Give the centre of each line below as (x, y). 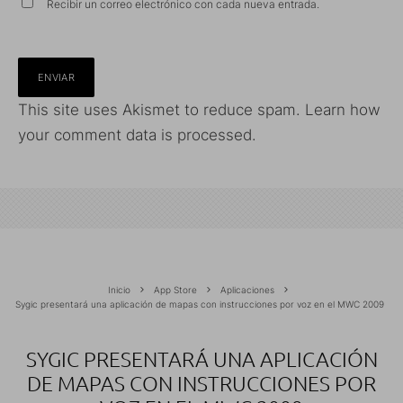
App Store (175, 289)
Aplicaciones (247, 289)
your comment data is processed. (137, 134)
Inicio (119, 289)
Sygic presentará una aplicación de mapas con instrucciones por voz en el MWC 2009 (199, 304)
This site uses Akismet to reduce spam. (161, 109)
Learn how (343, 109)
